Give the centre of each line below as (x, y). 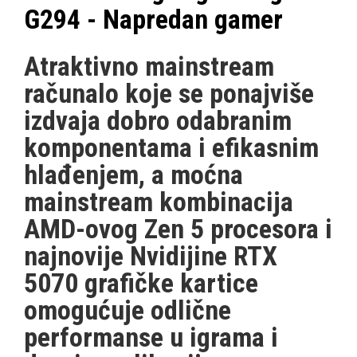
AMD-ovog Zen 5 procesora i (178, 229)
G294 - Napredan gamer (153, 19)
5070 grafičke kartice (141, 283)
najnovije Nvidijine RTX (151, 256)
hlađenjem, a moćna (133, 175)
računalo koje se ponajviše (169, 93)
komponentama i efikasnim (171, 147)
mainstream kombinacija (159, 202)
